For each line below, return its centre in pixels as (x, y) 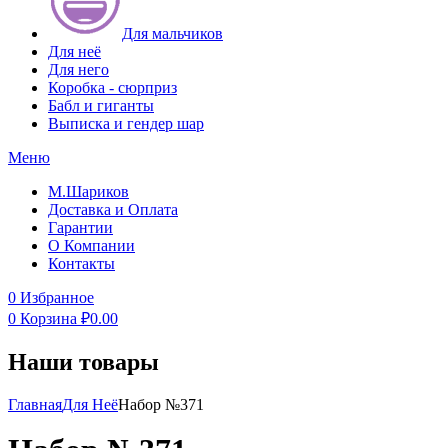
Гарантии (80, 227)
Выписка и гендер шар (126, 123)
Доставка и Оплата (113, 209)
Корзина (48, 318)
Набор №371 (161, 404)
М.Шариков (88, 191)
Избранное (57, 297)
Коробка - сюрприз (112, 87)
